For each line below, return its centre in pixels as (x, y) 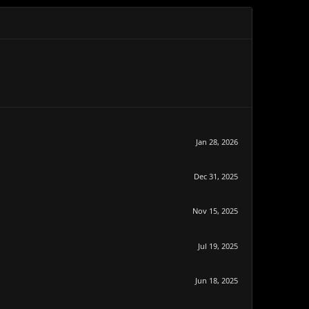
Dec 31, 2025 (216, 177)
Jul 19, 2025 (218, 246)
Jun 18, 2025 (217, 280)
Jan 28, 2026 (217, 141)
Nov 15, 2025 (215, 211)
